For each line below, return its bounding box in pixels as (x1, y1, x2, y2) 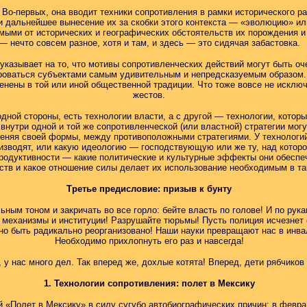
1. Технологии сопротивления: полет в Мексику (43, 278, 255, 288)
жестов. (133, 90, 165, 100)
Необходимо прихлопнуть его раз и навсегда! (54, 236, 244, 246)
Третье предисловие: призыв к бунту (66, 184, 232, 194)
